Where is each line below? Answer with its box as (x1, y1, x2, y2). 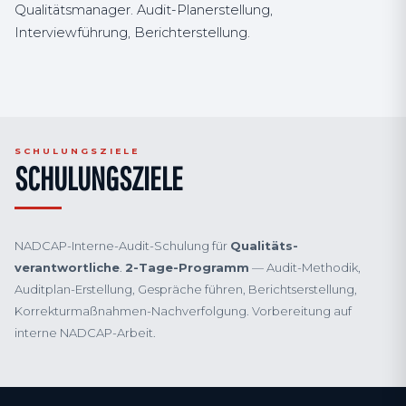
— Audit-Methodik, (249, 260, 361, 275)
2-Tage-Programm (125, 260, 249, 275)
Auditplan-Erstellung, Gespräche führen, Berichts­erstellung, (14, 282, 357, 296)
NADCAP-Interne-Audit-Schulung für (14, 238, 230, 253)
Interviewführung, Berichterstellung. (14, 24, 250, 41)
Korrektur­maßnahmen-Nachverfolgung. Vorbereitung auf (14, 304, 352, 318)
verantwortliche (14, 260, 120, 275)
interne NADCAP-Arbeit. (14, 325, 156, 340)
